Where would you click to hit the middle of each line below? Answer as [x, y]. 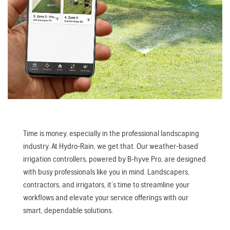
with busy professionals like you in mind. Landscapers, [106, 172]
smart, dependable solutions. [68, 210]
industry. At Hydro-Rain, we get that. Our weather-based [111, 146]
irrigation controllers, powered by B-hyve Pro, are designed [114, 159]
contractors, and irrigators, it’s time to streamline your [106, 185]
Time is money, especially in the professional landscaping [111, 133]
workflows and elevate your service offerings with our [106, 198]
